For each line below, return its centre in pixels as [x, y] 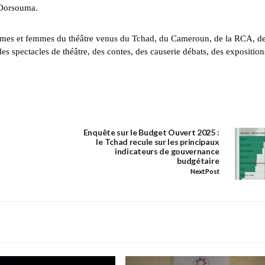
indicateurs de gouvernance [167, 151]
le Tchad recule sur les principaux [158, 142]
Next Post [205, 172]
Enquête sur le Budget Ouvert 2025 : [151, 132]
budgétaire [198, 161]
